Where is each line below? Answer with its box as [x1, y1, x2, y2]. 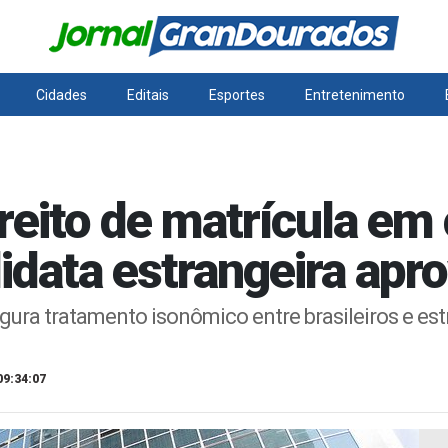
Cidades [36, 87, 88, 103]
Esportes [208, 87, 265, 103]
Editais [127, 87, 170, 103]
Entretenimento [304, 87, 405, 103]
